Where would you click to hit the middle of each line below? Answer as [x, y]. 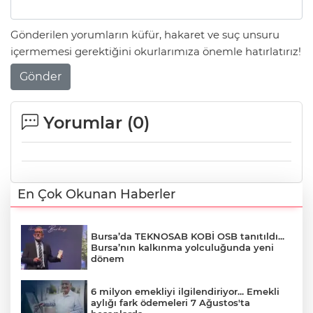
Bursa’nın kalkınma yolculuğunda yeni [182, 248]
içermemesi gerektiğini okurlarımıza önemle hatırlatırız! [156, 51]
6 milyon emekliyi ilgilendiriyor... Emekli [185, 291]
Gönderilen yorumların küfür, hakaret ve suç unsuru [145, 34]
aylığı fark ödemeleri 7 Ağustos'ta [170, 302]
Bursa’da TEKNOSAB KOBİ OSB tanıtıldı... [188, 236]
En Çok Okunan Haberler [96, 195]
